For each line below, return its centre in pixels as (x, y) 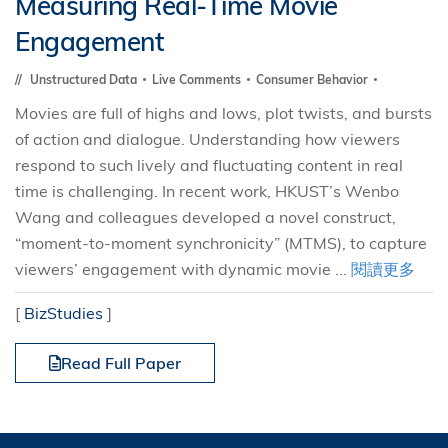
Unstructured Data (85, 79)
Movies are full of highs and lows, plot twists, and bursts (223, 113)
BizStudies (63, 313)
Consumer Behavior (313, 79)
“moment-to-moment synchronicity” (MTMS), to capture (221, 243)
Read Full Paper (121, 363)
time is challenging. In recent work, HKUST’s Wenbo (207, 191)
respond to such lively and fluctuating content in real (209, 165)
